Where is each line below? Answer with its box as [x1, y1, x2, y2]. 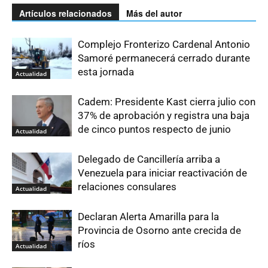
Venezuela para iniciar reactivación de [78, 167, 247, 179]
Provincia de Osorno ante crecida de [78, 224, 241, 236]
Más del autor [126, 7, 182, 19]
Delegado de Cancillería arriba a [78, 153, 220, 165]
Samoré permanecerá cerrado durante [78, 52, 250, 64]
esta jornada [78, 66, 134, 78]
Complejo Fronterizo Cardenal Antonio [78, 38, 250, 50]
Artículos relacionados [19, 7, 112, 19]
